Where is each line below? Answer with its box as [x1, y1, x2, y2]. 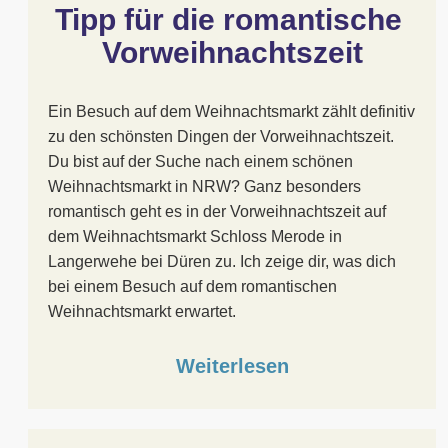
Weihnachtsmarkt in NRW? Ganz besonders [48, 178, 361, 195]
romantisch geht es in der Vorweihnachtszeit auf [48, 203, 386, 220]
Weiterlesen [175, 355, 289, 377]
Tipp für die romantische [54, 3, 402, 36]
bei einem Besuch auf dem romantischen [48, 278, 337, 295]
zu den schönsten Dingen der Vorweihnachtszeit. [48, 128, 394, 145]
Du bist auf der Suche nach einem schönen [48, 153, 353, 170]
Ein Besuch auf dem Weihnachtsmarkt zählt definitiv [48, 103, 415, 120]
